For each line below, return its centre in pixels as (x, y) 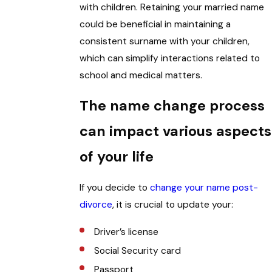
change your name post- (204, 187)
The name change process (172, 106)
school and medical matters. (141, 75)
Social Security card (137, 250)
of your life (117, 157)
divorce (96, 204)
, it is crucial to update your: (173, 204)
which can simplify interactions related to (170, 58)
